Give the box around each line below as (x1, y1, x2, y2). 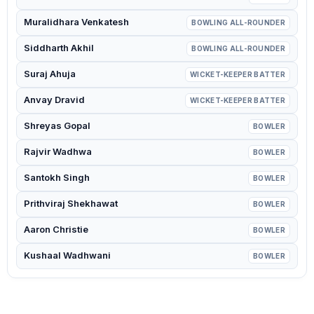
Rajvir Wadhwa (24, 146, 92, 157)
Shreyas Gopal (24, 120, 90, 131)
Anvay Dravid (24, 94, 85, 105)
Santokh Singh (24, 172, 90, 183)
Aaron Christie (24, 224, 88, 235)
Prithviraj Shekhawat (24, 198, 118, 209)
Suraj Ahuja (24, 68, 76, 79)
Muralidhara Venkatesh (24, 16, 129, 27)
